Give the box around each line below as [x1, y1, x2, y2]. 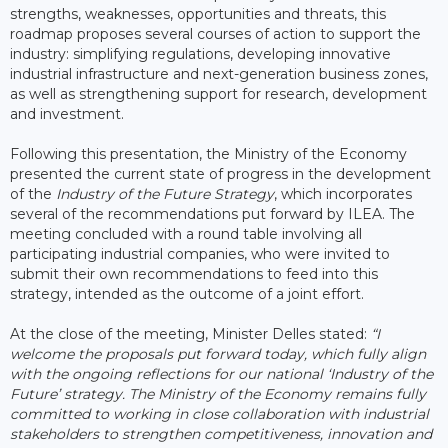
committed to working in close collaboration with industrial [10, 404, 429, 423]
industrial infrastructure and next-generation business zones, [10, 64, 428, 83]
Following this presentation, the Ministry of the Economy [10, 144, 407, 163]
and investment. [10, 104, 124, 123]
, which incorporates [274, 184, 412, 203]
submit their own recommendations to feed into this [10, 264, 378, 283]
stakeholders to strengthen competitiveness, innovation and [10, 424, 432, 443]
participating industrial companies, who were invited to [10, 244, 390, 263]
